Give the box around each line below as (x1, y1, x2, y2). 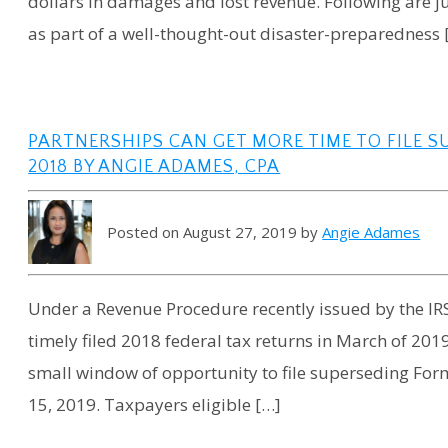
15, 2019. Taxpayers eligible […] (28, 393, 282, 417)
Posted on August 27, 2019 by (107, 222, 323, 243)
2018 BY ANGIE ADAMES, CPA (28, 156, 281, 177)
